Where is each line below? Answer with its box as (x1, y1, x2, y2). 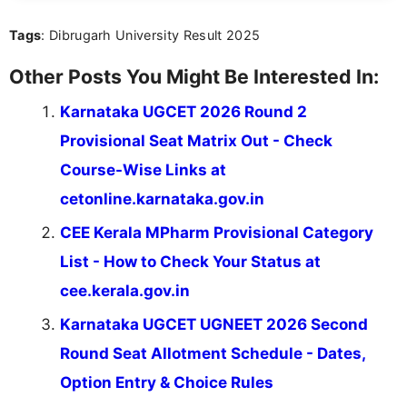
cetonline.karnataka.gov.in (60, 189, 264, 208)
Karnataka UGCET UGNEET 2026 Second (60, 314, 368, 333)
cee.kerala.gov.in (60, 281, 190, 300)
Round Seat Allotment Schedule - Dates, (60, 343, 365, 362)
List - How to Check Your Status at (60, 252, 321, 271)
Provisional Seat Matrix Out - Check (60, 131, 333, 150)
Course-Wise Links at (60, 160, 226, 179)
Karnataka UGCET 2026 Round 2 (60, 102, 307, 121)
